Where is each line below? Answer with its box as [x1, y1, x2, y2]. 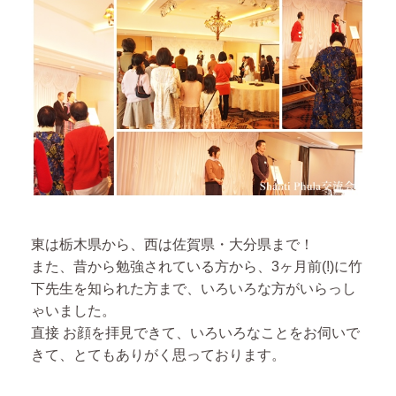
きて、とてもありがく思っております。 [31, 347, 286, 362]
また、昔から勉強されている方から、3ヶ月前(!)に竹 [31, 259, 362, 274]
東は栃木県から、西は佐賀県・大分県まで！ [31, 237, 314, 252]
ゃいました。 [31, 303, 116, 318]
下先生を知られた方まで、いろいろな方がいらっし [31, 281, 356, 296]
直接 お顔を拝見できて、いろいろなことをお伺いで [31, 325, 360, 340]
